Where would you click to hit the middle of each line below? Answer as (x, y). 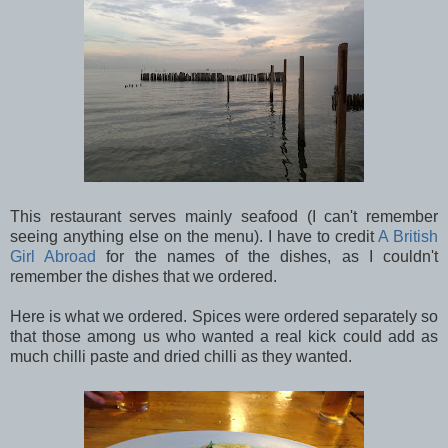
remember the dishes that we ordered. (143, 277)
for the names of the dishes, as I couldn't (267, 257)
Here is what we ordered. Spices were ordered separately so (224, 317)
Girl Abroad (53, 257)
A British (408, 237)
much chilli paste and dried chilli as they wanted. (181, 357)
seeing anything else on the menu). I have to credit (194, 237)
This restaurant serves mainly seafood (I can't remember (224, 217)
